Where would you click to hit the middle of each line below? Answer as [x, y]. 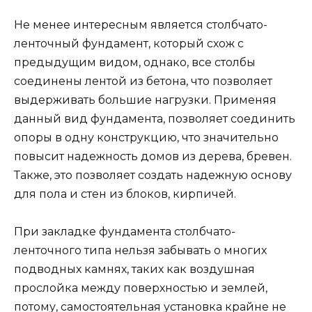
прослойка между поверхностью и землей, [141, 288]
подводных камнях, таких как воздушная [134, 270]
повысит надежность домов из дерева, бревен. [153, 156]
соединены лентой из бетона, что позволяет [143, 81]
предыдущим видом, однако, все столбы [135, 62]
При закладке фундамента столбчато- [125, 232]
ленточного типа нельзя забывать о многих [140, 251]
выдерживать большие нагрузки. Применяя [145, 100]
